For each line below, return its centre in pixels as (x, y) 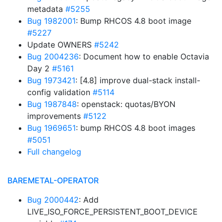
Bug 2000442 (53, 200)
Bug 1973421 (51, 80)
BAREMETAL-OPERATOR (53, 180)
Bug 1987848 (52, 104)
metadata (46, 9)
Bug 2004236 (53, 56)
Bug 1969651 (52, 128)
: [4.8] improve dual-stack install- (138, 80)
